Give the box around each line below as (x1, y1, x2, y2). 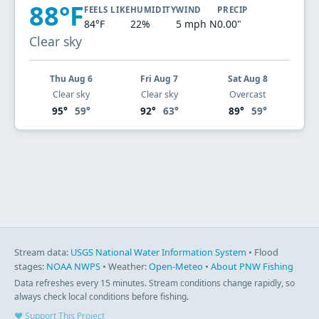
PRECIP (217, 4, 248, 15)
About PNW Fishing (211, 260, 293, 273)
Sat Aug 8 (228, 72, 268, 85)
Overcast (229, 88, 267, 100)
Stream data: (14, 246, 70, 259)
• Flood (246, 246, 278, 259)
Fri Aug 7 (140, 72, 179, 85)
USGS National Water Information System (70, 246, 246, 259)
